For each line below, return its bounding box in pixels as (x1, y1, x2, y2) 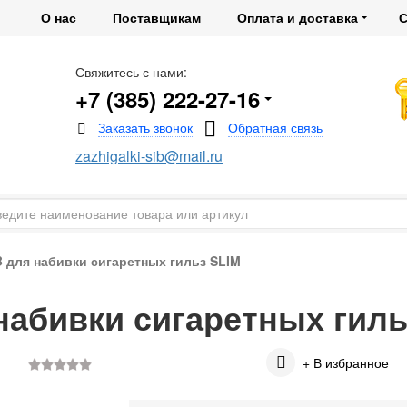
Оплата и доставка (237, 8, 358, 26)
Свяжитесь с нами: (74, 63, 187, 81)
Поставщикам (113, 8, 201, 26)
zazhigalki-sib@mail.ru (74, 145, 223, 166)
